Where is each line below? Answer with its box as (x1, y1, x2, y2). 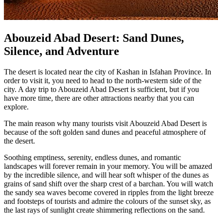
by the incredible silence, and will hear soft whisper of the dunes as (4, 170, 209, 179)
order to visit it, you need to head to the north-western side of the (4, 76, 201, 85)
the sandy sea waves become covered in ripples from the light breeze (4, 188, 214, 197)
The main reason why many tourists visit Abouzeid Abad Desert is (4, 119, 207, 127)
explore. (4, 102, 29, 111)
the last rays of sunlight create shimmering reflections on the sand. (4, 205, 205, 214)
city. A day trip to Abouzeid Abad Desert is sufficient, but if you (4, 85, 199, 93)
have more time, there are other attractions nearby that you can (4, 93, 194, 102)
